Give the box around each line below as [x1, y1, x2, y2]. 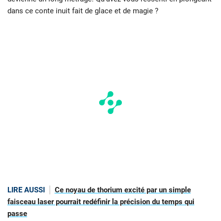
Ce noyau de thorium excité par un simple [54, 185, 191, 195]
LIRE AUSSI [7, 185, 45, 195]
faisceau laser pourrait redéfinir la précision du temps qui [7, 197, 194, 207]
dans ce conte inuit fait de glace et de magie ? [7, 6, 158, 16]
